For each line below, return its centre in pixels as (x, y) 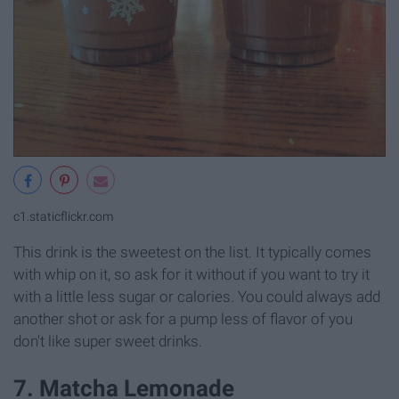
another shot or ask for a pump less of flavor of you (183, 318)
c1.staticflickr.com (63, 216)
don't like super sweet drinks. (108, 341)
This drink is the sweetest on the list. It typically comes (192, 252)
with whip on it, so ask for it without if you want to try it (191, 274)
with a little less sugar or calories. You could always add (197, 296)
